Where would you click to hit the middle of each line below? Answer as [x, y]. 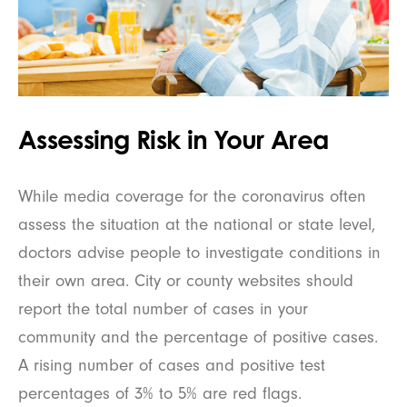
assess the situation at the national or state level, [197, 224]
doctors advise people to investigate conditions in [199, 252]
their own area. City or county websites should [186, 280]
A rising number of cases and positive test [172, 365]
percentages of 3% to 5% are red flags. [160, 393]
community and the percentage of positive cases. [198, 337]
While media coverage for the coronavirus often [192, 196]
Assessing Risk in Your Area [174, 139]
